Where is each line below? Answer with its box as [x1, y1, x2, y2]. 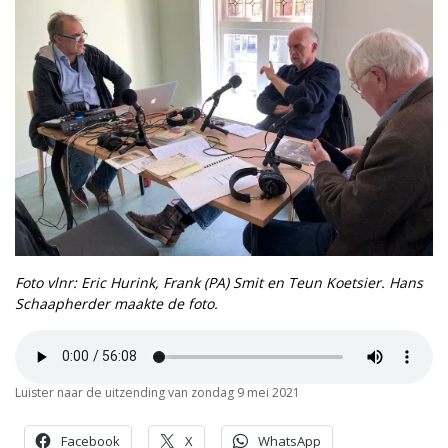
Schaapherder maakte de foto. [15, 293, 218, 313]
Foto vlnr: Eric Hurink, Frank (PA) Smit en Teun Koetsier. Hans [15, 272, 423, 292]
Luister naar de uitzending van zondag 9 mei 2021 [15, 383, 300, 401]
